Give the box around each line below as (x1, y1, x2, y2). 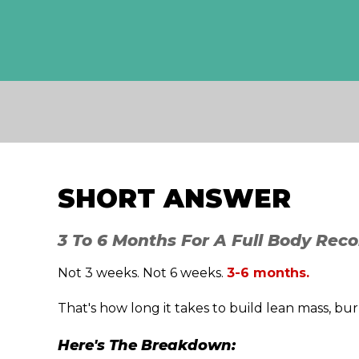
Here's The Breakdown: (58, 336, 236, 354)
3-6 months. (227, 264, 309, 280)
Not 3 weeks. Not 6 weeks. (58, 264, 227, 280)
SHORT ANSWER (58, 182, 291, 214)
